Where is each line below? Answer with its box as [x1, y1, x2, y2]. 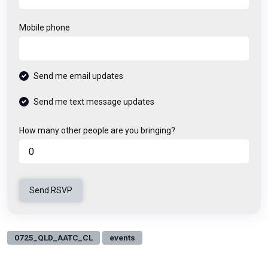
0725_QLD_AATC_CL [14, 233, 93, 242]
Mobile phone [19, 23, 70, 32]
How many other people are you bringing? [19, 126, 175, 135]
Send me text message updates [33, 97, 154, 106]
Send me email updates [33, 71, 123, 81]
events [109, 233, 135, 242]
